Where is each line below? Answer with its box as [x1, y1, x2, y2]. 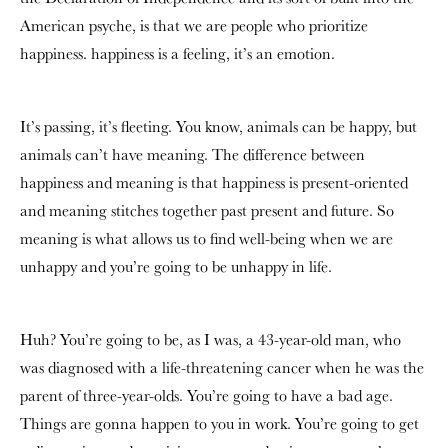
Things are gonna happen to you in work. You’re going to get [20, 412, 419, 434]
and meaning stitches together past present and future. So [20, 199, 394, 221]
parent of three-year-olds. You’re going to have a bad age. [20, 384, 393, 406]
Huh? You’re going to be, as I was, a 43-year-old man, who [20, 328, 401, 350]
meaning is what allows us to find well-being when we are [20, 227, 393, 249]
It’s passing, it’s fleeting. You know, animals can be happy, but [20, 115, 417, 137]
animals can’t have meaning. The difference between [20, 143, 365, 165]
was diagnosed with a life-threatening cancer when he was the [20, 356, 424, 378]
